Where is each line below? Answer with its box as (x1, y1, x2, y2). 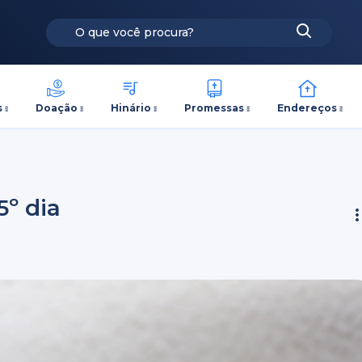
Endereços (277, 101, 338, 114)
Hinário (110, 101, 151, 114)
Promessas (184, 101, 245, 114)
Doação (35, 101, 78, 114)
